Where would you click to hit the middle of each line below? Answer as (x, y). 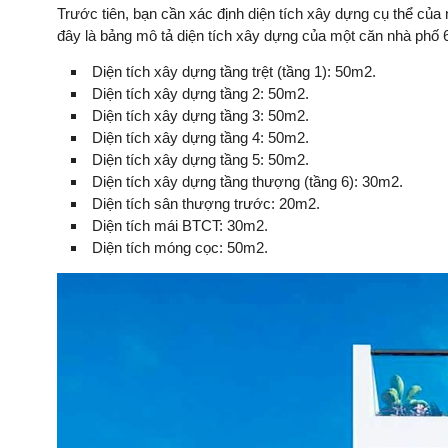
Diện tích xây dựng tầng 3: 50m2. (200, 115)
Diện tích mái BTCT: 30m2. (180, 225)
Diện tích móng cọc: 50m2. (180, 247)
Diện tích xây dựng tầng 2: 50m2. (200, 93)
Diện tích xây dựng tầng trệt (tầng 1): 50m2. (234, 71)
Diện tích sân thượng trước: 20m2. (206, 203)
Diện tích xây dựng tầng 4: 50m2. (200, 137)
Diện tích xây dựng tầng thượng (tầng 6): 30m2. (247, 181)
